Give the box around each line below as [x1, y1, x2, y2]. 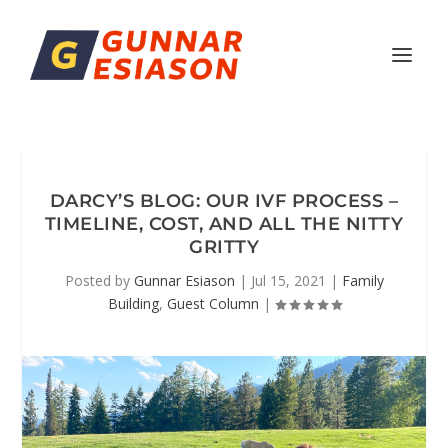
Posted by [64, 271, 134, 290]
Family [341, 271, 384, 290]
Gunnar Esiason [133, 271, 235, 290]
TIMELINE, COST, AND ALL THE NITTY [44, 213, 404, 235]
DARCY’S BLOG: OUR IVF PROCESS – [49, 190, 399, 212]
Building [107, 294, 159, 313]
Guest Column [166, 294, 259, 313]
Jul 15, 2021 [250, 271, 326, 290]
